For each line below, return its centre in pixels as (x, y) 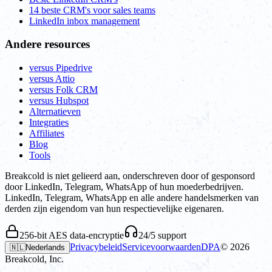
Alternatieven (55, 111)
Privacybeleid (96, 246)
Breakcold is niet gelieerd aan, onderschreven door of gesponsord (130, 175)
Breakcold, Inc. (34, 259)
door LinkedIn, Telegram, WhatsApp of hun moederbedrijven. (124, 186)
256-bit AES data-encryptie (72, 235)
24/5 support (162, 235)
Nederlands (45, 247)
